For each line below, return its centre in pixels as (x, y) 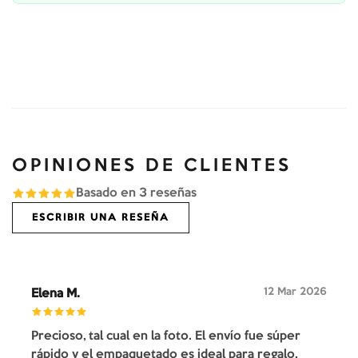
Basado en (107, 193)
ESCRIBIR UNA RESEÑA (101, 218)
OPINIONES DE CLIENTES (152, 166)
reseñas (172, 193)
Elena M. (56, 294)
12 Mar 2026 (295, 292)
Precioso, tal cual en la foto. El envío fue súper (166, 336)
